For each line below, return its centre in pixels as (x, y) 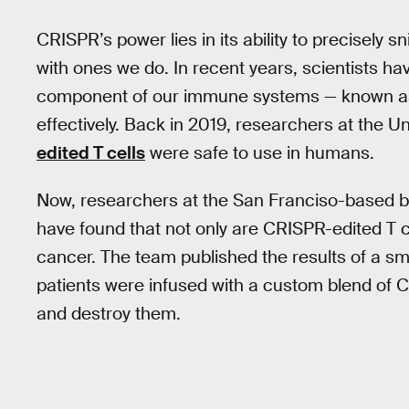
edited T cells (91, 152)
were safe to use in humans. (260, 152)
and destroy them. (109, 314)
